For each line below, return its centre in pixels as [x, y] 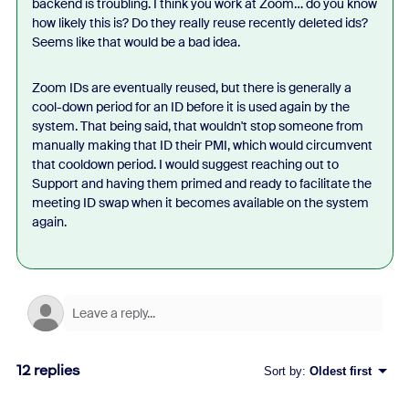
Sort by [283, 371]
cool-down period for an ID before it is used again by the [190, 107]
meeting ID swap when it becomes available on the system [200, 203]
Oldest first [340, 371]
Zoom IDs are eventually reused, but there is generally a [191, 88]
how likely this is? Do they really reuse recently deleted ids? [199, 23]
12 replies [48, 370]
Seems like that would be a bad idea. [136, 42]
